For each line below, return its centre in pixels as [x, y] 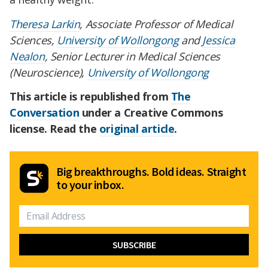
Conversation [45, 113]
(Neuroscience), [48, 73]
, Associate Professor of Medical [156, 24]
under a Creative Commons [151, 113]
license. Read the [54, 129]
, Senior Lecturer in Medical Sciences [132, 57]
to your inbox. [90, 185]
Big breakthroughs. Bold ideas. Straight [151, 172]
